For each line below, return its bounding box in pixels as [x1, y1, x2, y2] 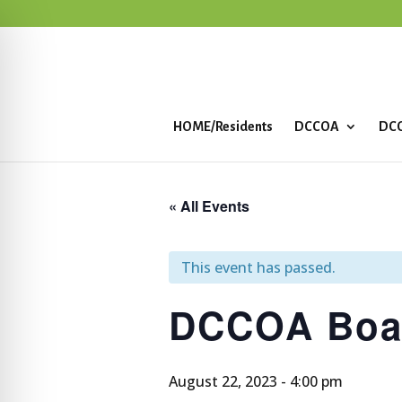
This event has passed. [181, 258, 336, 277]
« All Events [169, 196, 249, 216]
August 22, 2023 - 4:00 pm [169, 371, 343, 391]
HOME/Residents [173, 119, 273, 134]
